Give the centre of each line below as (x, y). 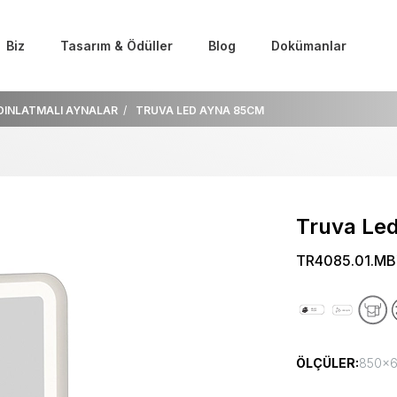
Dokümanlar (309, 46)
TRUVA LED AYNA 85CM (200, 110)
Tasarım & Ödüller (117, 46)
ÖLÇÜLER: (328, 362)
